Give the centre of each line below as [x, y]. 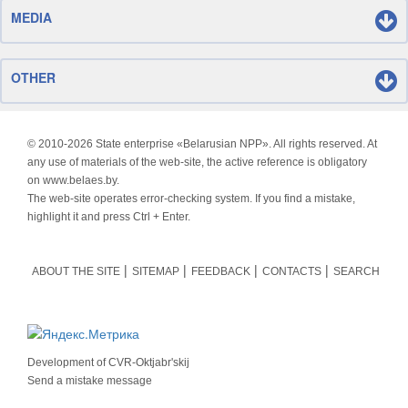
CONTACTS [292, 271]
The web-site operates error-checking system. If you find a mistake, [191, 199]
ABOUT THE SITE [76, 271]
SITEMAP [156, 271]
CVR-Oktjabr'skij [149, 362]
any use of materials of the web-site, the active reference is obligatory [197, 162]
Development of [68, 362]
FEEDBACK [221, 271]
